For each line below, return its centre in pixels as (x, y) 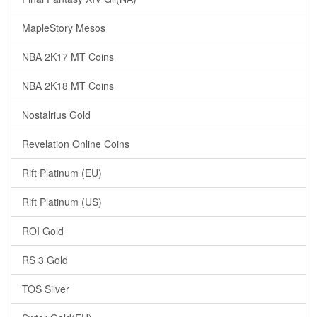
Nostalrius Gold (56, 115)
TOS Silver (46, 289)
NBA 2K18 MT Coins (68, 86)
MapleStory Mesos (64, 28)
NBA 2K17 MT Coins (68, 57)
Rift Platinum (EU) (62, 173)
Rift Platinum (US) (62, 202)
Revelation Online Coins (76, 144)
